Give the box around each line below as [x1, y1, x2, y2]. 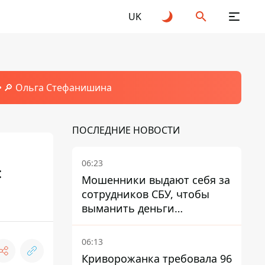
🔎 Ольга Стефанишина [3, 81, 112, 94]
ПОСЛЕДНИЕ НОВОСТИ [72, 124, 180, 137]
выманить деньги [82, 201, 174, 215]
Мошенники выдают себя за [82, 173, 230, 187]
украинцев [82, 215, 137, 230]
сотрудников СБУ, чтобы [82, 187, 209, 201]
